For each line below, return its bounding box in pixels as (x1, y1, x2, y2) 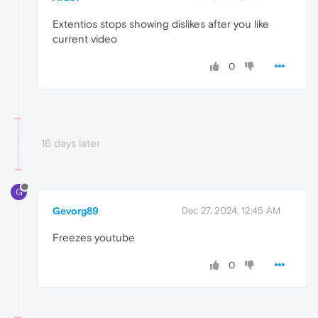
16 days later (41, 136, 100, 149)
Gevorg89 (53, 204, 99, 216)
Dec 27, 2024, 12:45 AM (182, 204, 280, 216)
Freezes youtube (53, 231, 135, 243)
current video (53, 32, 117, 45)
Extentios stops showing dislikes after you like (53, 17, 269, 30)
